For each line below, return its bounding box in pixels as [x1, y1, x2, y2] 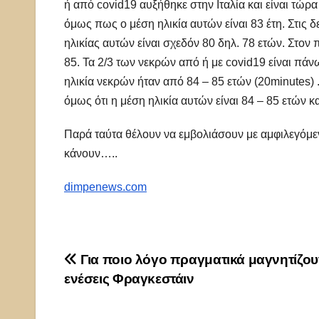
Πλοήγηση [63, 251, 169, 279]
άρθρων [63, 280, 144, 308]
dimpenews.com [64, 181, 147, 194]
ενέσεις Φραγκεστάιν [64, 271, 194, 287]
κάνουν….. [64, 147, 117, 160]
